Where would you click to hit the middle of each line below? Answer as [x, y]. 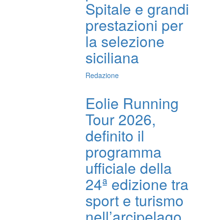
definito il [115, 135]
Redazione [102, 75]
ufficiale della [129, 168]
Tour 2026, [121, 119]
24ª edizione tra [137, 184]
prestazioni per [135, 25]
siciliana [112, 57]
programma [124, 151]
